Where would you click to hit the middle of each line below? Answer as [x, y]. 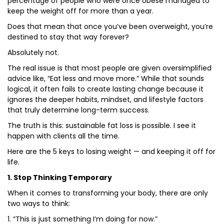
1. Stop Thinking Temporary [60, 177]
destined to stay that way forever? [68, 37]
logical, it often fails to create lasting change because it [105, 89]
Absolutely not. [33, 52]
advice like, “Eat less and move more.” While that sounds [106, 78]
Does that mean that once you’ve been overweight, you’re [110, 26]
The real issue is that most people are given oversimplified [109, 68]
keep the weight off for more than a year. [80, 11]
